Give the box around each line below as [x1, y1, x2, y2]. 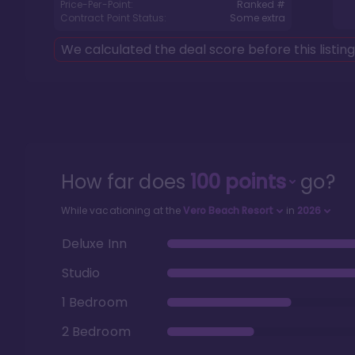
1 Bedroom [62, 292, 128, 311]
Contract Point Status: [60, 11, 167, 25]
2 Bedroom [62, 322, 131, 341]
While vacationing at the [61, 204, 184, 217]
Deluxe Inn [62, 234, 127, 253]
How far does [61, 169, 190, 195]
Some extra [230, 11, 285, 25]
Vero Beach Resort [183, 204, 274, 217]
